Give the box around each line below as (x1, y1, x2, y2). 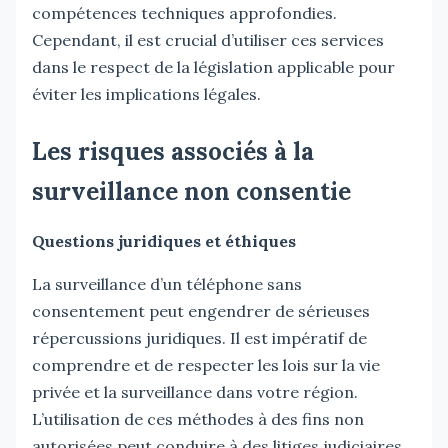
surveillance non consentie (32, 175, 351, 207)
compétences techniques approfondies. (32, 2, 337, 23)
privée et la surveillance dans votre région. (32, 381, 358, 402)
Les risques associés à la (32, 135, 314, 167)
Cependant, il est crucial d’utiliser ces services (32, 29, 384, 50)
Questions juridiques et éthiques (32, 230, 296, 251)
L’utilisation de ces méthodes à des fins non (32, 408, 364, 429)
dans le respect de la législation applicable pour (32, 56, 395, 77)
